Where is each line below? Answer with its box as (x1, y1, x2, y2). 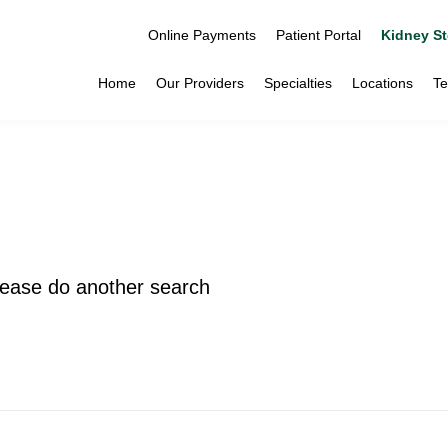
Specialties (264, 75, 332, 91)
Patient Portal (276, 27, 361, 43)
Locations (352, 75, 413, 91)
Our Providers (156, 75, 244, 91)
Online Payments (148, 27, 256, 43)
